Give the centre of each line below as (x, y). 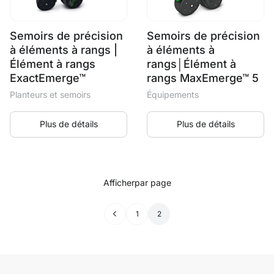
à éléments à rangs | (64, 50)
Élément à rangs (53, 64)
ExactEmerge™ (48, 78)
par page (153, 182)
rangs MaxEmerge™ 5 (203, 78)
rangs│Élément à (191, 64)
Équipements (173, 94)
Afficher (119, 182)
